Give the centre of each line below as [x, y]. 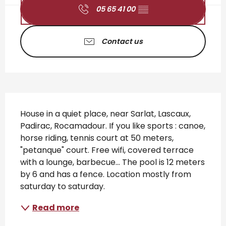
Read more [56, 208]
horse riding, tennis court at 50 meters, [97, 138]
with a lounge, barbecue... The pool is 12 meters [112, 162]
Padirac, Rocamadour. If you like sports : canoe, [113, 126]
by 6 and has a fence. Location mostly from [106, 174]
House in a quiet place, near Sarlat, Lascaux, [105, 114]
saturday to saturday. [63, 186]
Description [43, 100]
